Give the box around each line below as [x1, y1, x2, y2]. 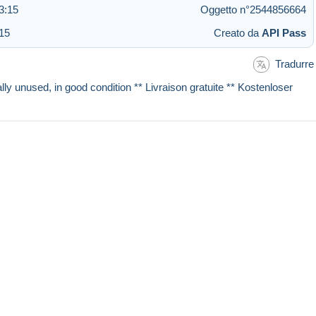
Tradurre [275, 57, 314, 70]
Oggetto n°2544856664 [200, 3, 306, 16]
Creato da [214, 26, 262, 39]
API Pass [262, 26, 306, 39]
